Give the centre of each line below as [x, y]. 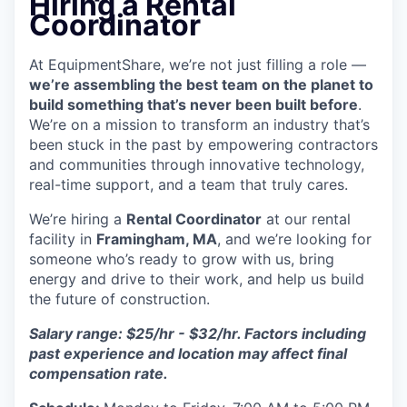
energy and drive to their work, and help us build [197, 279]
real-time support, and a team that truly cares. [189, 185]
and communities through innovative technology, [197, 165]
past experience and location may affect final [188, 354]
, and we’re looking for [294, 239]
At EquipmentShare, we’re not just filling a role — [198, 65]
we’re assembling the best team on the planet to [201, 85]
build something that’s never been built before [194, 105]
